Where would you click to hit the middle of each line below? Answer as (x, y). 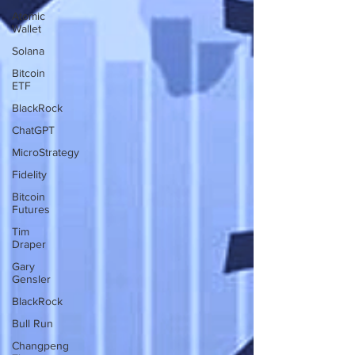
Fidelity (29, 174)
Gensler (31, 279)
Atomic (29, 16)
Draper (29, 244)
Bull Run (32, 323)
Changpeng (40, 345)
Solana (28, 51)
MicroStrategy (46, 152)
